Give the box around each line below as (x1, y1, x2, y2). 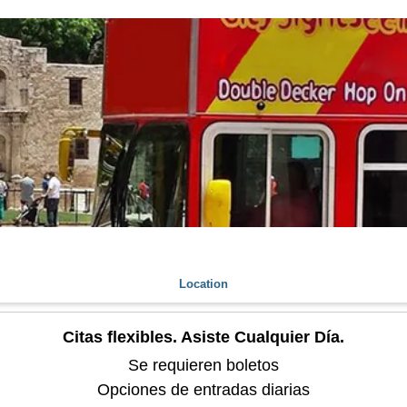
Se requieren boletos (128, 356, 279, 375)
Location (179, 277, 228, 292)
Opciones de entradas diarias (97, 381, 310, 400)
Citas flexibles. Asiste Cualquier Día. (63, 328, 344, 347)
